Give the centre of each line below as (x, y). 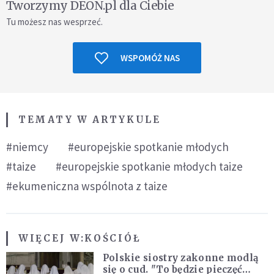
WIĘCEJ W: (52, 238)
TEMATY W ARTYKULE (90, 120)
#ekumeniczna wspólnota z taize (87, 186)
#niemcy (27, 147)
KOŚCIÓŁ (113, 238)
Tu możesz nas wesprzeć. (54, 22)
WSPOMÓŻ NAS (150, 58)
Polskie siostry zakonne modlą (180, 258)
